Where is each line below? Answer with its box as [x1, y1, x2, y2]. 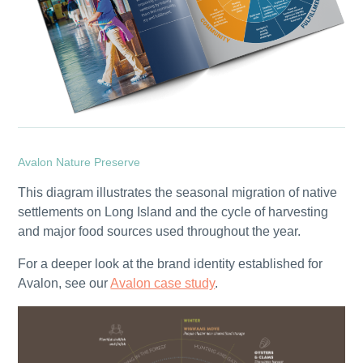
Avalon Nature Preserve [18, 156, 141, 169]
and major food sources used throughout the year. [18, 224, 301, 239]
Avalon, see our [18, 276, 111, 291]
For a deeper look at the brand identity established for [18, 257, 323, 271]
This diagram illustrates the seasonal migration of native [18, 186, 338, 200]
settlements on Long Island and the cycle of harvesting [18, 205, 329, 220]
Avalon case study [110, 276, 216, 291]
